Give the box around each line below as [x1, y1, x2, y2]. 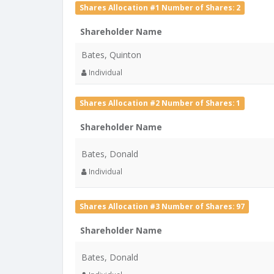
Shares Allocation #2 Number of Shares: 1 [80, 98, 241, 108]
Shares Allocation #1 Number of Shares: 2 [80, 2, 241, 12]
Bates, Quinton [81, 49, 141, 61]
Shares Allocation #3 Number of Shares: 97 [80, 201, 245, 211]
